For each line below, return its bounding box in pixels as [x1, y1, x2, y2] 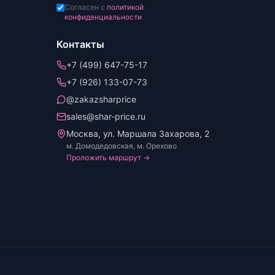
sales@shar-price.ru [66, 111, 145, 122]
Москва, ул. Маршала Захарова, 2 [66, 128, 209, 139]
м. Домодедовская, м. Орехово [66, 141, 177, 150]
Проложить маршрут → [66, 153, 150, 162]
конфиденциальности [64, 12, 142, 21]
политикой [107, 2, 144, 12]
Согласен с [64, 2, 107, 12]
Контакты [56, 38, 104, 50]
